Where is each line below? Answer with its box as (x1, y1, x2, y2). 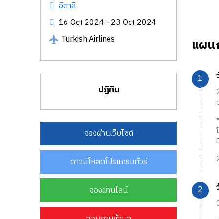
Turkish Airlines (61, 33, 115, 46)
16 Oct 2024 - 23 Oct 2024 (57, 16, 156, 30)
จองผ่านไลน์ (89, 184, 128, 197)
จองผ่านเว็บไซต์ (84, 127, 133, 141)
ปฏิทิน (98, 83, 119, 98)
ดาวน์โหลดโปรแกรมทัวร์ (70, 155, 147, 169)
